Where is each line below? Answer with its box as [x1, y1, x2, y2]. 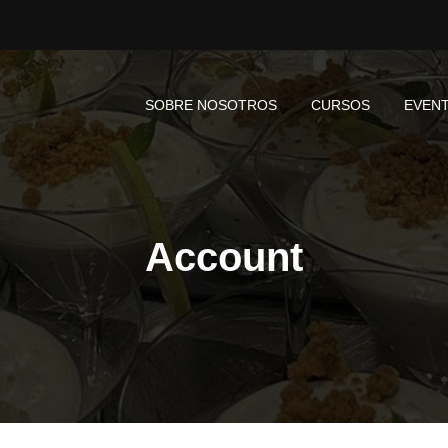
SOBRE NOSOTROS [145, 97, 277, 113]
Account [145, 235, 303, 279]
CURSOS [311, 97, 370, 113]
